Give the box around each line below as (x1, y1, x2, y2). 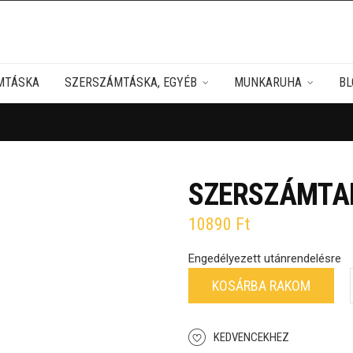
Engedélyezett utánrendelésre (188, 251, 341, 266)
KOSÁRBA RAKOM (212, 277, 310, 294)
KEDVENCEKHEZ (214, 330, 289, 344)
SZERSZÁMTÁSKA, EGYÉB (65, 75, 197, 90)
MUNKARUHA (234, 75, 302, 90)
